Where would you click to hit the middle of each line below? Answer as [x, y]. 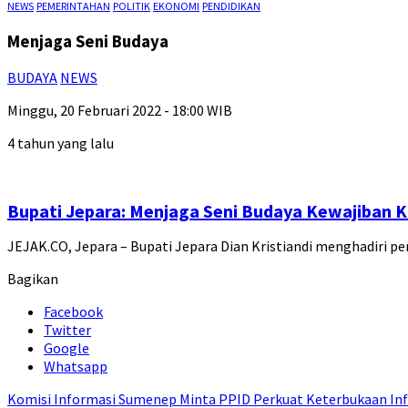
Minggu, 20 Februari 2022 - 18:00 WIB [120, 111]
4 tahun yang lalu [61, 143]
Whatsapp [76, 367]
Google [66, 348]
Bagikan [33, 279]
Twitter [67, 330]
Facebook [73, 312]
